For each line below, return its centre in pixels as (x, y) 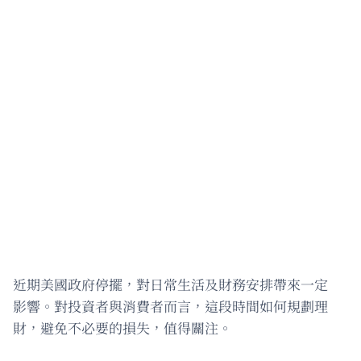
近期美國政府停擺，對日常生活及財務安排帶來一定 (170, 284)
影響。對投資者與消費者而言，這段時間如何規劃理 (170, 305)
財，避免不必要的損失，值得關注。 (122, 327)
